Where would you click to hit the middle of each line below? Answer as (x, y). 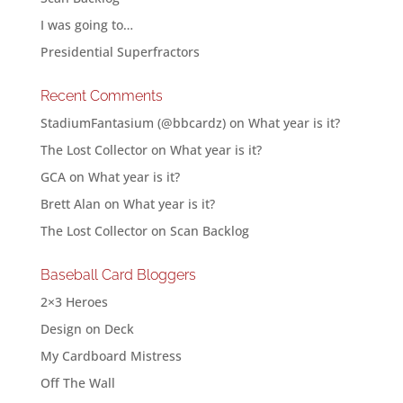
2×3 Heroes (74, 302)
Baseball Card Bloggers (118, 275)
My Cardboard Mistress (111, 356)
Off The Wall (77, 383)
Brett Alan (70, 204)
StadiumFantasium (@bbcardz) (133, 123)
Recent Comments (101, 96)
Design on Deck (87, 329)
